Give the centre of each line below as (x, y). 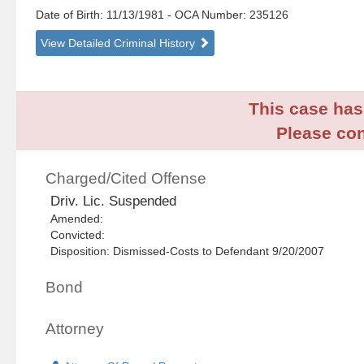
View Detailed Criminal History (120, 43)
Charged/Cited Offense (126, 179)
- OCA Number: (207, 15)
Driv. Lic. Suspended (114, 201)
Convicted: (81, 235)
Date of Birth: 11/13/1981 (102, 15)
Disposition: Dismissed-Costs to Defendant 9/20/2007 (188, 251)
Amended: (80, 219)
